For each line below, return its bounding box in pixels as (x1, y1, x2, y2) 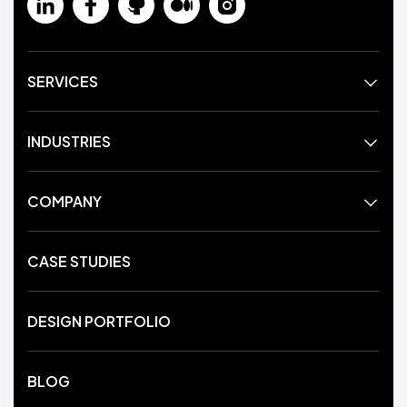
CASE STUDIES (27, 252, 131, 271)
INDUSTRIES (27, 132, 111, 151)
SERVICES (27, 72, 98, 91)
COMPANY (27, 192, 102, 211)
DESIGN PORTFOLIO (27, 312, 171, 331)
